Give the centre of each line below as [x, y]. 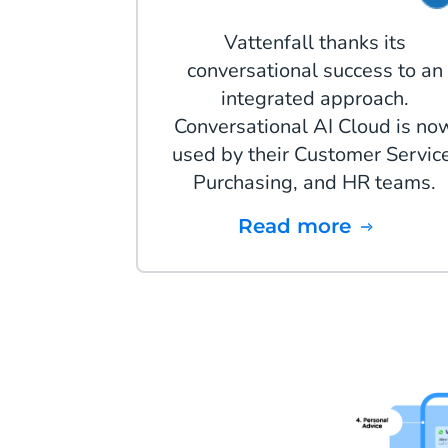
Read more [302, 226]
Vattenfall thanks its [314, 43]
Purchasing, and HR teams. [315, 183]
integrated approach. [314, 99]
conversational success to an [314, 71]
